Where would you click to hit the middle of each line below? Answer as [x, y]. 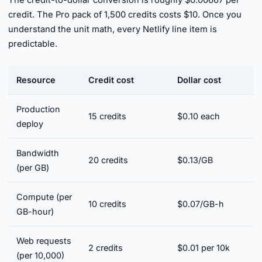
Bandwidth [38, 153]
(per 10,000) [40, 255]
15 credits [107, 116]
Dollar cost [199, 80]
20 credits [108, 160]
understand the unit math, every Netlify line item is [113, 29]
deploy [30, 124]
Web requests [44, 241]
